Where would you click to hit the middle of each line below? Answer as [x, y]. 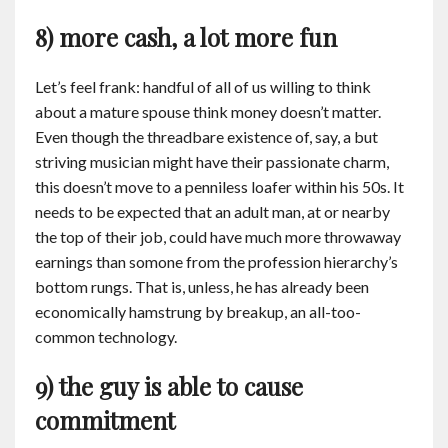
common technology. [106, 336]
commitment [105, 420]
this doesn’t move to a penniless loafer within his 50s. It [219, 186]
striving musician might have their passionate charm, [212, 161]
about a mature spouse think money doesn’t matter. [208, 111]
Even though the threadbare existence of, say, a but [206, 136]
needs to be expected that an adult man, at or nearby [212, 211]
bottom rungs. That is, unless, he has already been [202, 286]
